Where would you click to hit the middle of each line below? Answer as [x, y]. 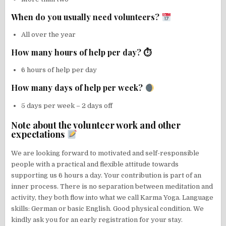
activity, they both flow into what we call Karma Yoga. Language [112, 197]
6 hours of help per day [59, 70]
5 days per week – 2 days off [67, 105]
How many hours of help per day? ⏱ [81, 52]
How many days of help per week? [78, 88]
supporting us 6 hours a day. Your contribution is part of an [106, 175]
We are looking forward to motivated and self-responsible [105, 153]
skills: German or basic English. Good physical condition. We [108, 208]
